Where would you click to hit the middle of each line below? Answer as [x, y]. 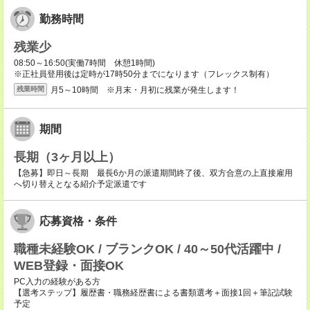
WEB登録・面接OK [69, 266]
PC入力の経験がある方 [57, 282]
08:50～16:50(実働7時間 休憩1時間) [84, 63]
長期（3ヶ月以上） [67, 157]
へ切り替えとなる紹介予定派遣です [80, 184]
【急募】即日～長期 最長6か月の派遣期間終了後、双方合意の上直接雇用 [153, 173]
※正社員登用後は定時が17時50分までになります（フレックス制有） [144, 74]
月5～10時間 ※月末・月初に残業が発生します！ [145, 90]
